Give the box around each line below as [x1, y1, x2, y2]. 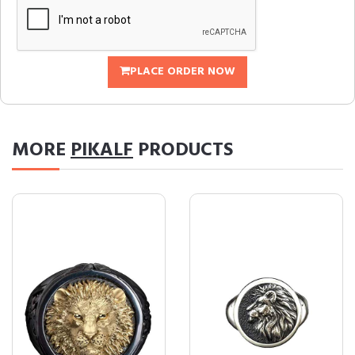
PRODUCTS [133, 136, 233, 166]
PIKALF [71, 136, 133, 166]
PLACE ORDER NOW [130, 63, 235, 81]
